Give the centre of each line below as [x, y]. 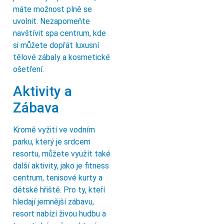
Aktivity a [42, 91]
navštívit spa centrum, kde [59, 33]
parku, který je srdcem [52, 141]
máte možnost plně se [52, 9]
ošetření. [28, 69]
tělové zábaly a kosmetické [61, 57]
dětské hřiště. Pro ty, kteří [59, 189]
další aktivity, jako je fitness [61, 165]
